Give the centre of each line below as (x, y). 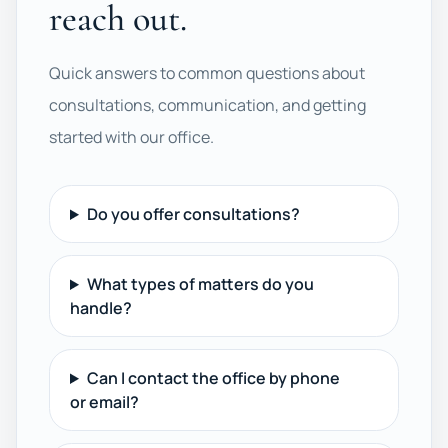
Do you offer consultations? (193, 214)
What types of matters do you (200, 284)
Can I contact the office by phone (213, 378)
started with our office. (131, 137)
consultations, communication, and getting (207, 105)
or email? (104, 402)
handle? (101, 308)
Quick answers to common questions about (207, 73)
